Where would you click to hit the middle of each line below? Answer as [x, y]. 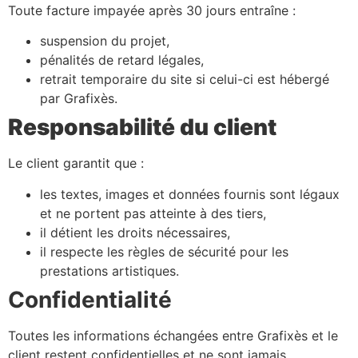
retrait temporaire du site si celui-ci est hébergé [185, 80]
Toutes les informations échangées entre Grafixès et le [173, 335]
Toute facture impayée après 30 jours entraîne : [152, 10]
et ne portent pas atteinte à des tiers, [153, 213]
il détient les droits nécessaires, [135, 232]
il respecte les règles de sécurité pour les [164, 251]
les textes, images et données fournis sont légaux [190, 194]
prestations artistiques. [109, 270]
